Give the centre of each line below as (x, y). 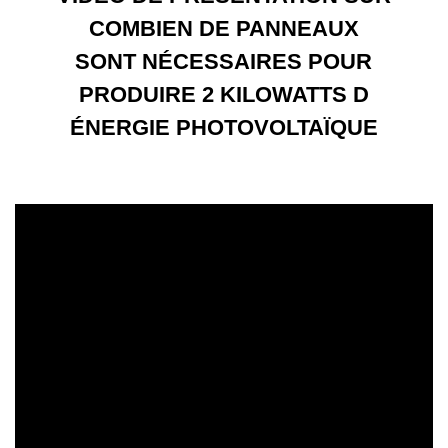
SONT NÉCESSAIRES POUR (224, 61)
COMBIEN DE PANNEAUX (223, 28)
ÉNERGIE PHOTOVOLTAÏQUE (223, 127)
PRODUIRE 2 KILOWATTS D (223, 94)
